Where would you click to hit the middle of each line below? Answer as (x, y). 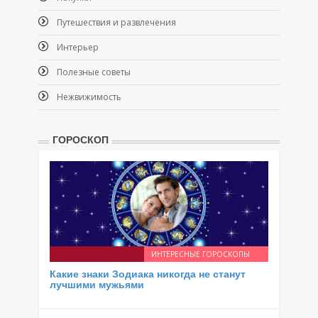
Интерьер (78, 47)
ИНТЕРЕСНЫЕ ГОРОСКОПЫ (201, 254)
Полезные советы (94, 72)
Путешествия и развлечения (116, 22)
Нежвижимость (89, 97)
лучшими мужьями (97, 285)
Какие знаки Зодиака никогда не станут (148, 274)
